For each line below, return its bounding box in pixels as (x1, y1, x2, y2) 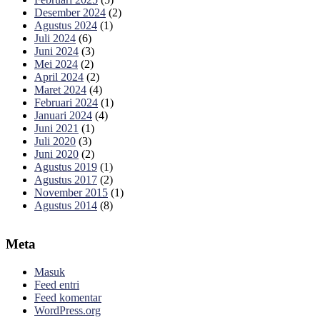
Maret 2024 (34, 83, 86, 96)
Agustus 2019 (34, 160, 97, 173)
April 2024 (34, 70, 84, 83)
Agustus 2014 (34, 199, 97, 211)
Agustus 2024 (34, 19, 97, 31)
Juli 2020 (34, 134, 76, 147)
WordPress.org (34, 304, 101, 316)
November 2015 (34, 186, 108, 199)
